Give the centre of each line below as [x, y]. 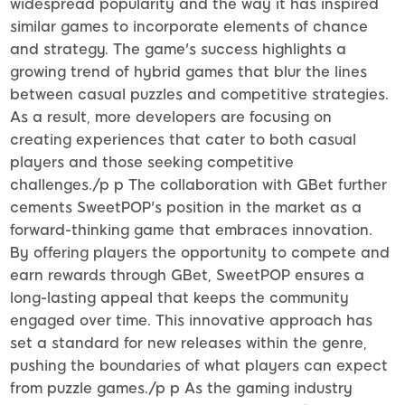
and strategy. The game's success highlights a [178, 49]
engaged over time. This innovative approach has [191, 320]
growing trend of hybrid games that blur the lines [188, 71]
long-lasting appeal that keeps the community [179, 297]
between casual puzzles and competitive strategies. [199, 94]
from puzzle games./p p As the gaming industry [181, 388]
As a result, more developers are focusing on [171, 117]
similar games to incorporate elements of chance [189, 26]
